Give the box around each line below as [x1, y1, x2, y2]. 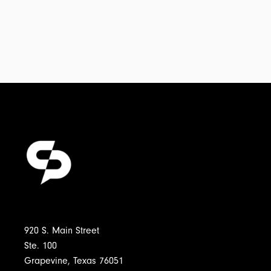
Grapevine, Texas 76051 [24, 255, 123, 266]
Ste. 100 [24, 240, 57, 251]
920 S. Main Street [24, 224, 99, 236]
